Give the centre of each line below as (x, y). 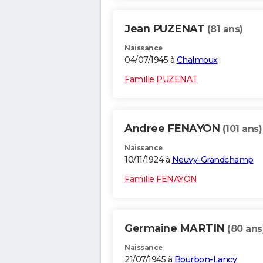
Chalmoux (197, 60)
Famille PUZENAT (161, 80)
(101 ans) (242, 129)
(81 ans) (225, 29)
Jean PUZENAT (166, 29)
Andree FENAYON (173, 129)
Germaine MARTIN (176, 229)
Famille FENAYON (161, 179)
